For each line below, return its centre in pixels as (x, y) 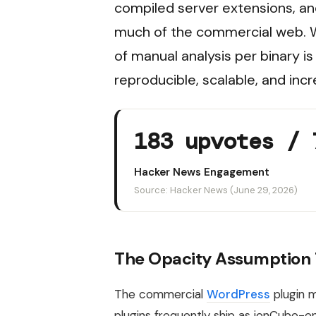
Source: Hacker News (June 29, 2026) (216, 190)
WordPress (238, 294)
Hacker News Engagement (202, 172)
